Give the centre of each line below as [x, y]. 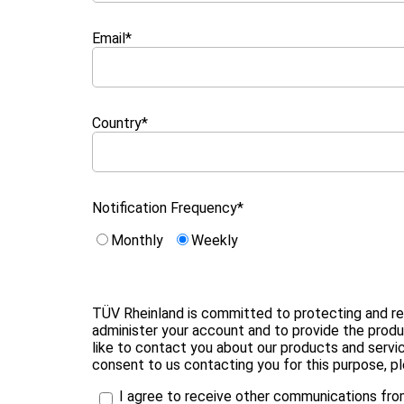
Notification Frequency [165, 208]
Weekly [215, 241]
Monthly [137, 241]
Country [117, 124]
